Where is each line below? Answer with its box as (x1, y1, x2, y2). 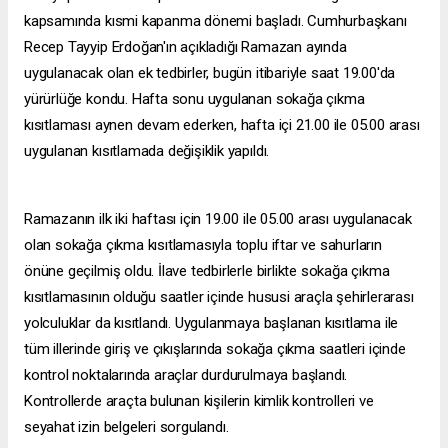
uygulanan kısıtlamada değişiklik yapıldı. (24, 141, 270, 160)
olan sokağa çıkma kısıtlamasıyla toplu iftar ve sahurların (24, 235, 382, 254)
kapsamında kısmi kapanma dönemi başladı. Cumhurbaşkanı (24, 11, 407, 30)
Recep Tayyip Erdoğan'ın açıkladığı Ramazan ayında (24, 37, 347, 56)
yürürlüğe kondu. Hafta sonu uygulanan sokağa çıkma (24, 89, 365, 108)
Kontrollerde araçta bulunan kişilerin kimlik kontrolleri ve (24, 391, 374, 410)
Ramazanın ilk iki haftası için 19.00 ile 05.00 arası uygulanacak (24, 209, 412, 228)
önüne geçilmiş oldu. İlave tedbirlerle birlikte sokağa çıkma (24, 261, 390, 280)
